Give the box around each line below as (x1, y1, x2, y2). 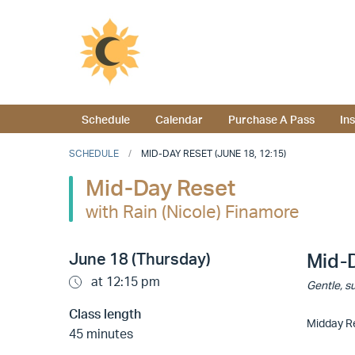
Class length (69, 306, 141, 323)
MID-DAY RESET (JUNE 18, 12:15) (141, 147, 286, 160)
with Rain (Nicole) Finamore (86, 200, 300, 223)
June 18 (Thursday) (69, 249, 211, 269)
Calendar (155, 112, 203, 127)
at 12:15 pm (88, 273, 160, 290)
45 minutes (69, 326, 133, 342)
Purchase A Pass (228, 112, 315, 127)
